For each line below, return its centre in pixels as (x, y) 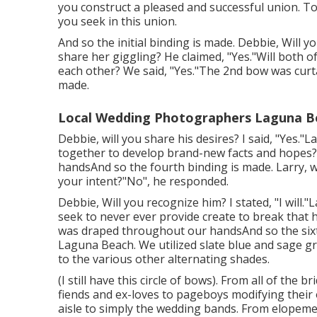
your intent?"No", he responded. (143, 181)
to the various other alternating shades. (164, 259)
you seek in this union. (117, 21)
